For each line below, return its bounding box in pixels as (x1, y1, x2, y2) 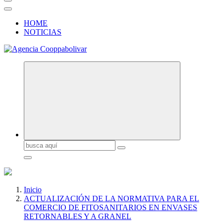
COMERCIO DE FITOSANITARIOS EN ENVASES (24, 203, 197, 212)
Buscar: (23, 140, 47, 148)
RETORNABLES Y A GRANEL (24, 212, 131, 221)
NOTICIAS (24, 28, 61, 36)
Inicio (24, 185, 42, 194)
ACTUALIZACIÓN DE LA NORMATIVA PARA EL (24, 194, 199, 203)
